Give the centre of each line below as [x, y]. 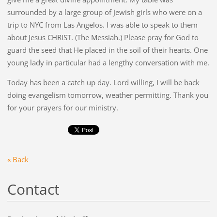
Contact [33, 189]
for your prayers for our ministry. [62, 108]
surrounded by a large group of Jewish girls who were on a [104, 12]
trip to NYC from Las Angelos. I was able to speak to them [102, 25]
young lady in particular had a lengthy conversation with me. [108, 63]
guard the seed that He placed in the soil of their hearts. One [107, 50]
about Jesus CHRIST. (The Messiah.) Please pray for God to [103, 38]
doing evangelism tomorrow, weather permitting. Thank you [108, 95]
